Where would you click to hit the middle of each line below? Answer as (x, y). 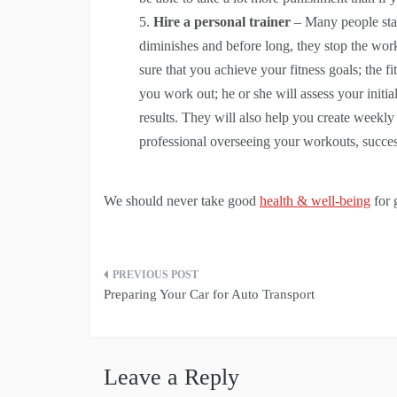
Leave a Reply (171, 377)
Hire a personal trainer (224, 21)
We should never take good (182, 200)
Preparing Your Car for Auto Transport (209, 294)
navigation (152, 316)
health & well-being (315, 200)
